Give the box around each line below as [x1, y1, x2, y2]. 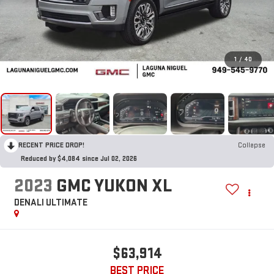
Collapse [238, 140, 265, 150]
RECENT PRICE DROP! [18, 140, 84, 150]
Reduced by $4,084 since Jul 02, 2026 [21, 154, 137, 163]
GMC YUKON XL [56, 175, 172, 198]
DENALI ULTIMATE [13, 197, 87, 209]
